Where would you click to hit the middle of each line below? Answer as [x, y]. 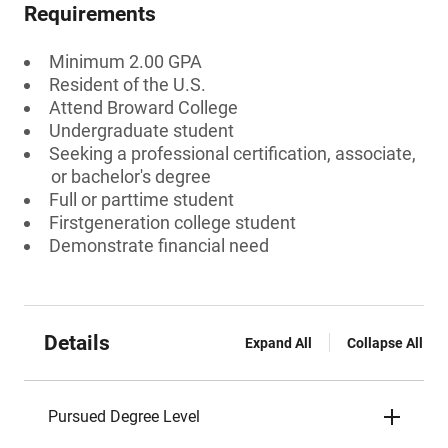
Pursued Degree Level [124, 416]
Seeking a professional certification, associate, [232, 153]
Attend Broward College [143, 107]
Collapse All [385, 343]
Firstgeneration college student [172, 222]
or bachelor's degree [131, 176]
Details [77, 343]
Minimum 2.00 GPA [125, 61]
